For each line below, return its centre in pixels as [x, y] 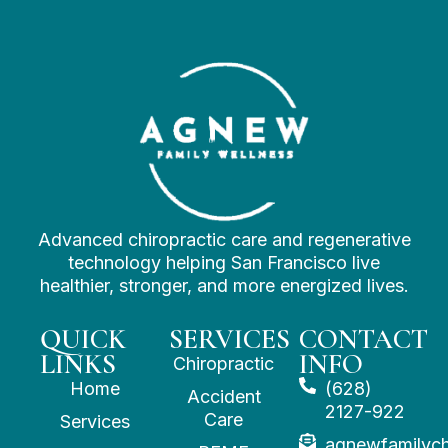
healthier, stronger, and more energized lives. [224, 286]
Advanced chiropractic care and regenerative [224, 240]
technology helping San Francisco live [224, 263]
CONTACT [363, 339]
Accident [223, 397]
